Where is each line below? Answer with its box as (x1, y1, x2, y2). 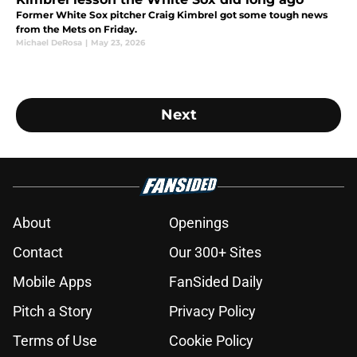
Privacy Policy (169, 303, 256, 320)
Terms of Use (13, 332, 97, 350)
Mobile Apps (13, 273, 92, 291)
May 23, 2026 (91, 37, 145, 49)
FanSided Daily (169, 273, 263, 291)
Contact (13, 244, 63, 261)
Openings (169, 214, 229, 232)
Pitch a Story (13, 303, 92, 320)
